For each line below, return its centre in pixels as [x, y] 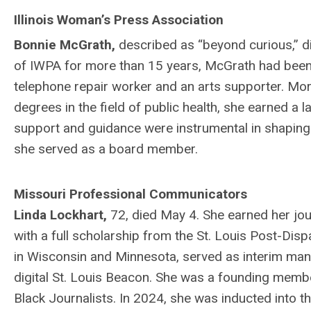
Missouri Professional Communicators [131, 194]
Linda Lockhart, [62, 215]
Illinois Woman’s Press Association [119, 20]
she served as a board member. [106, 149]
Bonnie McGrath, [66, 45]
